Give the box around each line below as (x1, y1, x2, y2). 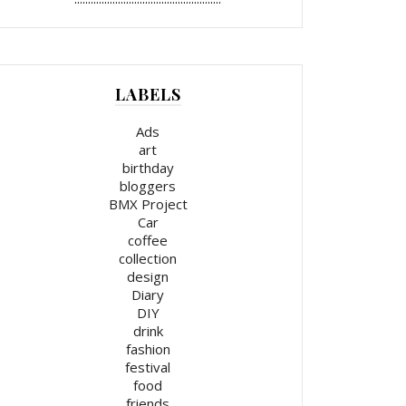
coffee (128, 231, 168, 250)
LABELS (114, 83, 181, 106)
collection (119, 249, 177, 268)
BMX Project (108, 195, 188, 214)
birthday (121, 159, 174, 178)
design (127, 267, 169, 286)
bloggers (120, 177, 176, 196)
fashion (125, 340, 170, 359)
